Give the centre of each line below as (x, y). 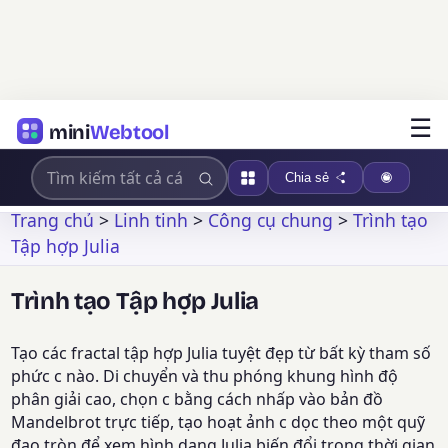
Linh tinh (151, 219)
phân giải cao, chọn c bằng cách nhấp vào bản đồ (197, 399)
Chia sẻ (306, 177)
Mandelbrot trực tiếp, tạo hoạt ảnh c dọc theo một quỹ (218, 422)
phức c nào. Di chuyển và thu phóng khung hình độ (205, 376)
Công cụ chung (271, 219)
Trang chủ (53, 219)
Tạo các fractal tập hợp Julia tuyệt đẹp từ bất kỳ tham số (221, 353)
